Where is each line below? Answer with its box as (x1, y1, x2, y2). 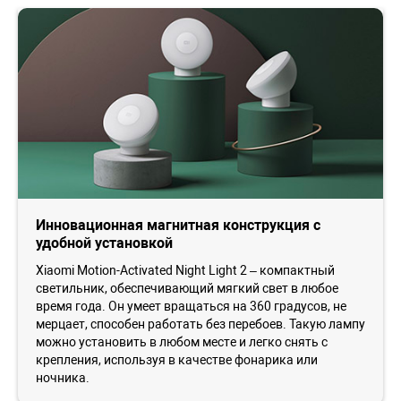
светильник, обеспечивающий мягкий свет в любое (36, 280, 338, 295)
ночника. (36, 370, 90, 385)
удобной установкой (36, 234, 173, 252)
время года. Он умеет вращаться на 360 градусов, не (36, 298, 346, 313)
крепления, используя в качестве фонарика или (36, 352, 318, 367)
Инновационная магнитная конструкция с (36, 216, 320, 234)
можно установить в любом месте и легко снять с (36, 334, 328, 349)
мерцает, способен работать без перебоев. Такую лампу (36, 316, 365, 331)
